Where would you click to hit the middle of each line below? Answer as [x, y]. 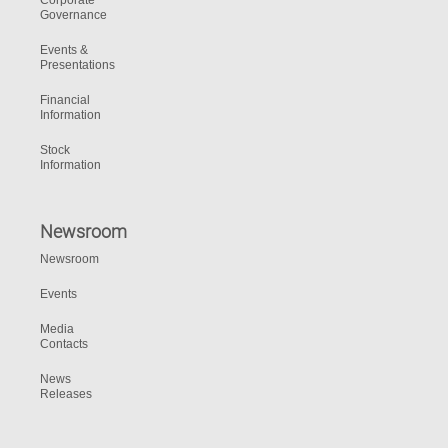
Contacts [64, 344]
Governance [73, 15]
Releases [66, 394]
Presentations [77, 65]
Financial [65, 100]
